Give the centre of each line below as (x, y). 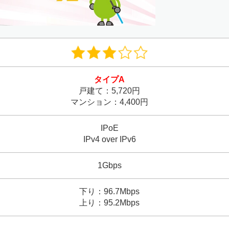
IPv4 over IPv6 (109, 140)
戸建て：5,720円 (109, 91)
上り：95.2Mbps (109, 203)
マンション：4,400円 (109, 102)
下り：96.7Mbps (109, 192)
